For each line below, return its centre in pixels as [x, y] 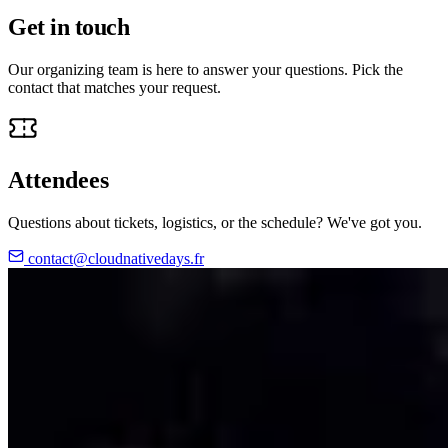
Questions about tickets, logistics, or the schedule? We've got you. [215, 222]
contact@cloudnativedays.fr [114, 258]
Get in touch [69, 26]
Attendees [58, 179]
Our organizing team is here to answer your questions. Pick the [205, 69]
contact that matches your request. [114, 87]
